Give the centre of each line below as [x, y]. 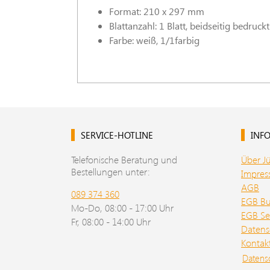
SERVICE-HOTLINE [117, 135]
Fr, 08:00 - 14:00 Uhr [111, 221]
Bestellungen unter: [111, 171]
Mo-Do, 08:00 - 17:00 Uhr [122, 208]
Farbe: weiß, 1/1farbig [154, 40]
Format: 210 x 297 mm [157, 11]
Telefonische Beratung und [124, 159]
